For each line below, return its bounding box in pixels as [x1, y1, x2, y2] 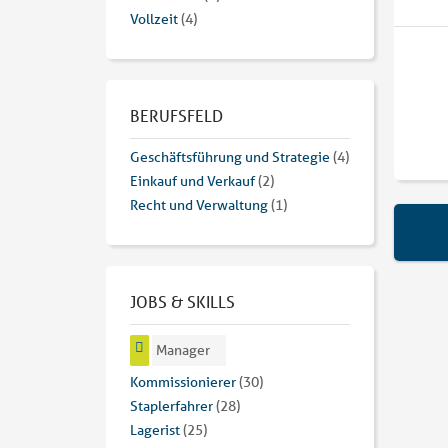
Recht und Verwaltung [130, 196, 268, 215]
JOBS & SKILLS [130, 291, 235, 313]
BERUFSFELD [130, 105, 223, 127]
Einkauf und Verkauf [130, 172, 255, 191]
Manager [156, 341, 211, 360]
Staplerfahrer [130, 397, 213, 416]
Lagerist [130, 421, 180, 440]
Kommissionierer [130, 373, 236, 392]
